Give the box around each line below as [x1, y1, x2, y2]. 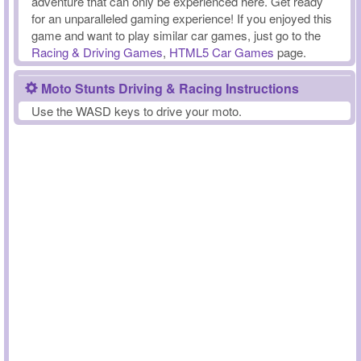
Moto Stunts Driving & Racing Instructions [38, 79, 299, 98]
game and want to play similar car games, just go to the [31, 27, 321, 44]
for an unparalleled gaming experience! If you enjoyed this [31, 10, 332, 27]
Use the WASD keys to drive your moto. [31, 102, 242, 119]
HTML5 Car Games [169, 44, 274, 60]
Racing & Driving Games [31, 44, 163, 60]
